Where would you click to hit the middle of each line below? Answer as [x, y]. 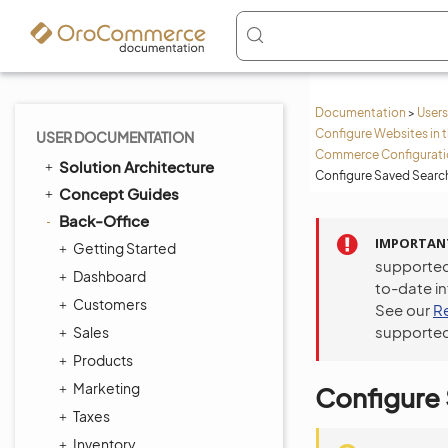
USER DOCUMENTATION [115, 137]
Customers [110, 304]
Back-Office [104, 220]
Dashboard [109, 276]
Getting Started [124, 248]
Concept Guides [119, 193]
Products [103, 360]
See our [404, 309]
